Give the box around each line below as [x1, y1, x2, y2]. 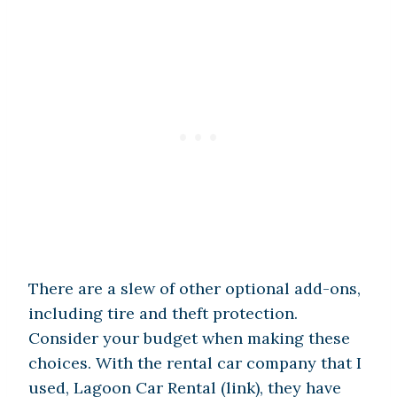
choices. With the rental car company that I [28, 353, 362, 374]
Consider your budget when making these [28, 328, 350, 349]
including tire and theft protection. [28, 303, 298, 324]
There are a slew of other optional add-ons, [28, 278, 361, 300]
